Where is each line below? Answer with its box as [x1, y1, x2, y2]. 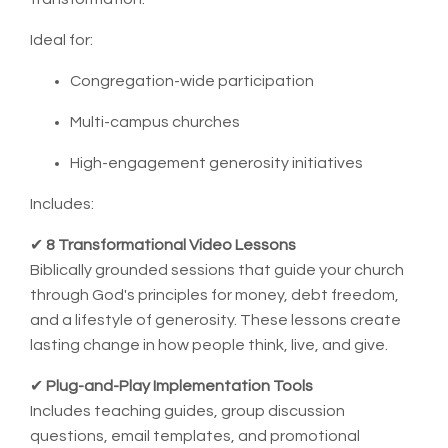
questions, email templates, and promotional [30, 427, 360, 444]
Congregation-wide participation [70, 72, 314, 89]
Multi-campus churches [70, 113, 240, 130]
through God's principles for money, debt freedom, [30, 286, 399, 303]
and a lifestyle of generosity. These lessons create [30, 311, 401, 328]
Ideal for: [30, 31, 93, 48]
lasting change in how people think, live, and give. [30, 336, 388, 353]
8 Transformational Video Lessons [46, 236, 296, 253]
